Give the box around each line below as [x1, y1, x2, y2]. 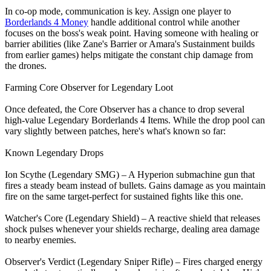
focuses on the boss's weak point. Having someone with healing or [5, 28, 258, 39]
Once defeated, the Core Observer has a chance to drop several [5, 104, 244, 115]
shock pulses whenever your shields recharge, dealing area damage [5, 224, 260, 235]
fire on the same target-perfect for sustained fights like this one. [5, 191, 243, 202]
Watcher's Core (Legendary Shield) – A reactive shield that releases [5, 213, 260, 224]
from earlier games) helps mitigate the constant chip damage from [5, 50, 253, 60]
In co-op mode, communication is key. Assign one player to [5, 6, 231, 17]
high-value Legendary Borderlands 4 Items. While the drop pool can [5, 115, 265, 126]
